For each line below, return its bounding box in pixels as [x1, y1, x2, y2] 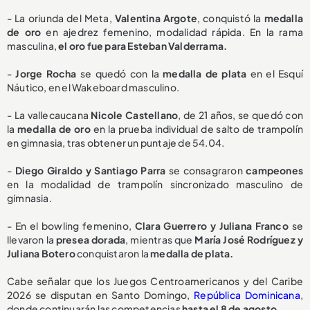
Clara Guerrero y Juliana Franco [134, 219, 289, 232]
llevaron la [7, 232, 56, 246]
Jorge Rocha [15, 66, 77, 80]
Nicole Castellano [91, 108, 179, 121]
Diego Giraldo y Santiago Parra [15, 163, 166, 176]
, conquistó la [197, 11, 264, 24]
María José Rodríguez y [194, 232, 304, 246]
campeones [246, 163, 304, 176]
